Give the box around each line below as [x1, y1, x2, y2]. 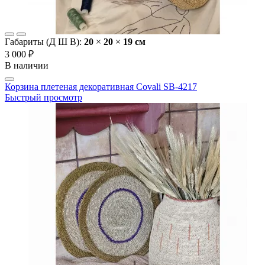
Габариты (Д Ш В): [5, 37, 84, 47]
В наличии [5, 60, 49, 71]
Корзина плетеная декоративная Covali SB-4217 [5, 82, 197, 92]
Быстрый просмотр [5, 92, 82, 103]
